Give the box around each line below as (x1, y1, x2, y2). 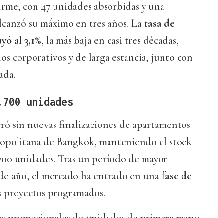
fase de (159, 169, 192, 182)
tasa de (144, 17, 175, 30)
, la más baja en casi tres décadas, (41, 34, 179, 47)
